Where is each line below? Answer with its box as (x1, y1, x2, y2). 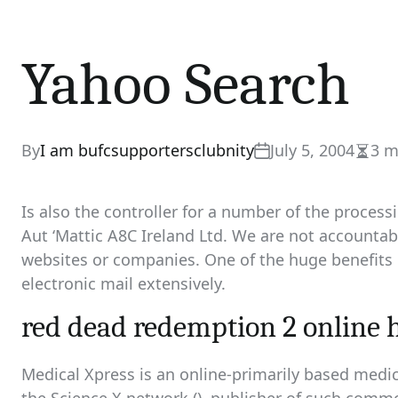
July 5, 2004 (270, 139, 354, 161)
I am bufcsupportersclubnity (40, 139, 254, 161)
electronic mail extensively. (21, 273, 226, 294)
